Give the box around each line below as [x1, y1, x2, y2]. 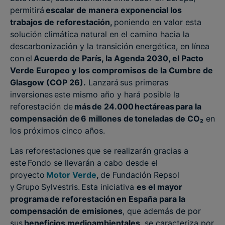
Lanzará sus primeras [86, 77, 168, 87]
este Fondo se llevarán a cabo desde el [10, 158, 158, 168]
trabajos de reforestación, [10, 17, 113, 27]
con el [10, 53, 34, 63]
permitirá [10, 5, 46, 15]
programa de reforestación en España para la [10, 194, 185, 204]
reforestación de [10, 101, 74, 111]
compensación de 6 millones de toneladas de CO [10, 114, 200, 124]
